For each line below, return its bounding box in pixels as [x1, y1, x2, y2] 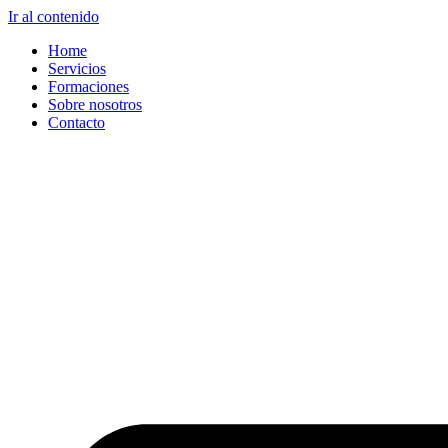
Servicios [48, 60, 106, 77]
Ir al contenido [8, 8, 99, 25]
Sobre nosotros [48, 96, 142, 113]
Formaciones [48, 78, 129, 95]
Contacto [48, 114, 105, 131]
